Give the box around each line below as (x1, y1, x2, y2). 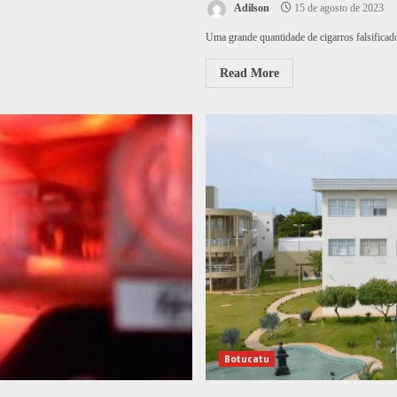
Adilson (231, 2, 269, 15)
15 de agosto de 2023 (291, 2, 384, 15)
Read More (219, 66, 279, 81)
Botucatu (223, 353, 270, 366)
